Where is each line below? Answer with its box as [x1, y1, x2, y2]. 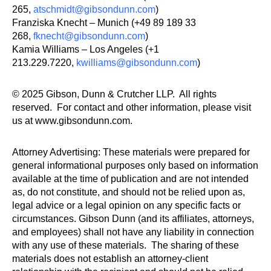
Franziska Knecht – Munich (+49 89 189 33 [12, 18, 196, 28]
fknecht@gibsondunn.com [33, 31, 145, 41]
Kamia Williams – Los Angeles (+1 [12, 44, 159, 54]
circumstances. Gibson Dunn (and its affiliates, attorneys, [12, 214, 254, 224]
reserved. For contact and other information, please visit [12, 102, 251, 113]
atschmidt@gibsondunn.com [33, 4, 155, 15]
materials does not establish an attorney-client [12, 253, 208, 264]
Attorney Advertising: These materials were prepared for [12, 147, 250, 157]
